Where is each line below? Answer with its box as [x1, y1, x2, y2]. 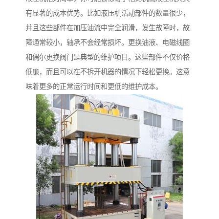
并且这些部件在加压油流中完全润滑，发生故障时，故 [25, 24, 190, 32]
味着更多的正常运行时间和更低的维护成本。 [25, 83, 162, 91]
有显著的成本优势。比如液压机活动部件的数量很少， [25, 9, 190, 18]
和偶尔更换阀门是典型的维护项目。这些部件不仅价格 [25, 53, 190, 62]
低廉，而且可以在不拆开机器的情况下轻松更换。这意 [25, 68, 190, 76]
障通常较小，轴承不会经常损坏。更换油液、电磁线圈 [25, 39, 190, 47]
